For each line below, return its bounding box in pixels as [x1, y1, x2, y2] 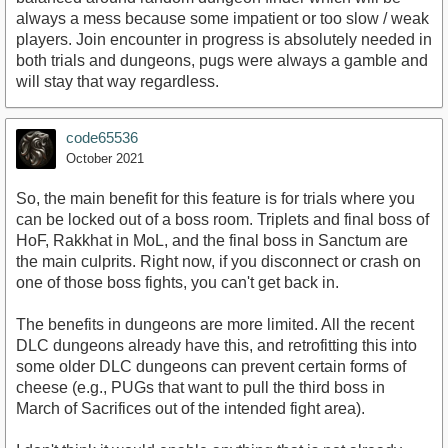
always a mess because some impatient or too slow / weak [16, 9, 429, 27]
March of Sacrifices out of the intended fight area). [16, 399, 365, 417]
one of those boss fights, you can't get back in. [16, 273, 339, 291]
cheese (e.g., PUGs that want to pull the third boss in [16, 378, 385, 396]
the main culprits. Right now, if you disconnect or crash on [16, 252, 421, 270]
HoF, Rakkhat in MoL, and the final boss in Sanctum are [16, 231, 408, 249]
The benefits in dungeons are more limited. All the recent [16, 315, 414, 333]
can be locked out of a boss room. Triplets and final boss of [16, 210, 429, 228]
